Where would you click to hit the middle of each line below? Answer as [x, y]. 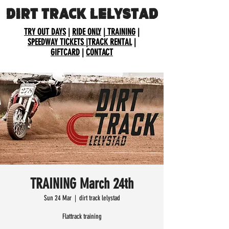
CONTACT [99, 52]
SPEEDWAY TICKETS [57, 42]
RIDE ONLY [87, 32]
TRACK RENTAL [110, 42]
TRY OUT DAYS [45, 32]
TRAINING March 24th [82, 184]
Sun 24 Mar [58, 198]
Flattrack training [82, 216]
